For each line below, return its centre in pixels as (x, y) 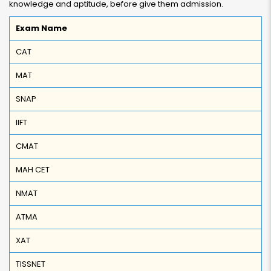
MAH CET (33, 170)
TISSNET (31, 264)
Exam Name (41, 28)
